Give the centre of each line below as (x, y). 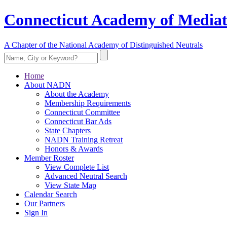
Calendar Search (51, 194)
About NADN (48, 85)
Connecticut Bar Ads (78, 121)
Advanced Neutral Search (86, 176)
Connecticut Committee (82, 112)
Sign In (36, 212)
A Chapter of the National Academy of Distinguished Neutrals (103, 45)
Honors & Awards (74, 148)
